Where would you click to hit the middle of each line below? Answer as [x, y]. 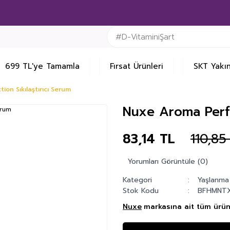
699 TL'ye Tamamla [43, 66]
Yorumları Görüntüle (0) [168, 161]
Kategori [137, 180]
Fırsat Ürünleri [137, 66]
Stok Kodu [141, 191]
